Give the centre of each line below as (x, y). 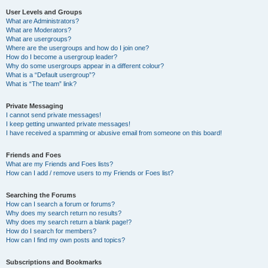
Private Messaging (35, 106)
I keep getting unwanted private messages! (68, 124)
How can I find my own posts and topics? (66, 240)
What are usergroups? (39, 39)
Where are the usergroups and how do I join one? (77, 48)
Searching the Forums (41, 195)
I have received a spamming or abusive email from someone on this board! (114, 133)
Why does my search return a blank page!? (69, 222)
